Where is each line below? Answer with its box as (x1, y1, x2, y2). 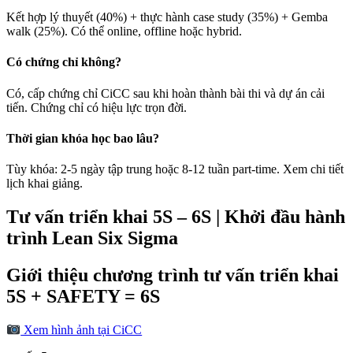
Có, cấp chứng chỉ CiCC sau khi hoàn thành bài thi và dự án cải (6, 86, 325, 100)
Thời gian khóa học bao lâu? (6, 132, 159, 145)
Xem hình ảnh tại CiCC (20, 323, 143, 337)
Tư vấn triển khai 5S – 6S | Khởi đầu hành (6, 206, 345, 228)
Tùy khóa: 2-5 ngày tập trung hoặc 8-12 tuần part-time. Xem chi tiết (6, 162, 344, 176)
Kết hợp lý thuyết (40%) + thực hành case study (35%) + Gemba (6, 10, 328, 24)
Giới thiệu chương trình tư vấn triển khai (6, 265, 339, 286)
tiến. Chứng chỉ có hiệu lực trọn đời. (6, 100, 187, 114)
